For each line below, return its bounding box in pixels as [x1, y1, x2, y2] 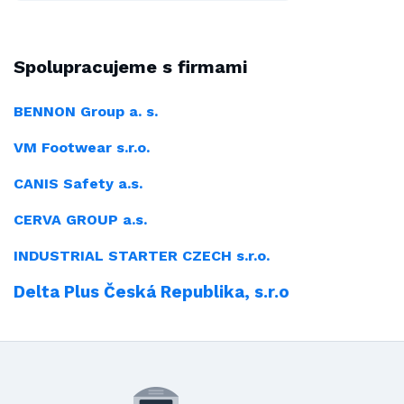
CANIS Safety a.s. [14, 175, 142, 193]
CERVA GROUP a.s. [14, 211, 147, 229]
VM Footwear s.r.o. [14, 139, 150, 157]
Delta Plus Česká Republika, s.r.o [14, 282, 289, 303]
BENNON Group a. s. [14, 103, 158, 121]
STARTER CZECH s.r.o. [104, 247, 270, 265]
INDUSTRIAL [14, 247, 104, 265]
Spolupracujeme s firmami [14, 56, 247, 78]
